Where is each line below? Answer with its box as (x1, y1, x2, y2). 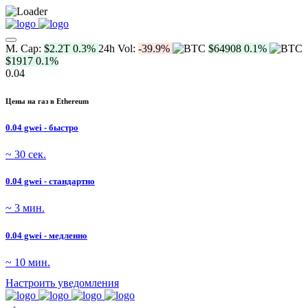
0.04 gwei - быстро (5, 122, 78, 133)
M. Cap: (5, 43, 44, 54)
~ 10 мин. (5, 256, 50, 268)
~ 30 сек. (5, 148, 46, 161)
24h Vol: (98, 43, 138, 54)
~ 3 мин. (5, 202, 45, 214)
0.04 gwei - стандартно (5, 176, 95, 187)
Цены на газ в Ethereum (5, 96, 89, 105)
